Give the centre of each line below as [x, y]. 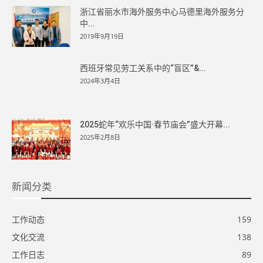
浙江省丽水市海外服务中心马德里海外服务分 [162, 12]
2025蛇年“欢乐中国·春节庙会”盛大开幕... [155, 124]
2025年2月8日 [100, 137]
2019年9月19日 [102, 36]
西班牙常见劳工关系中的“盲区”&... [143, 68]
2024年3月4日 [100, 81]
